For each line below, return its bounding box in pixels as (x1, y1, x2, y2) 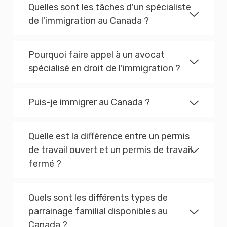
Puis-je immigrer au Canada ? (28, 97, 150, 108)
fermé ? (28, 158, 61, 170)
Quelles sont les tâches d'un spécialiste (28, 2, 191, 13)
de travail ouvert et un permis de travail (28, 144, 192, 156)
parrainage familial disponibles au (28, 206, 168, 217)
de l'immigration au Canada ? (28, 15, 149, 27)
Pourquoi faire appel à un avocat (28, 49, 165, 61)
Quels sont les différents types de (28, 192, 168, 204)
